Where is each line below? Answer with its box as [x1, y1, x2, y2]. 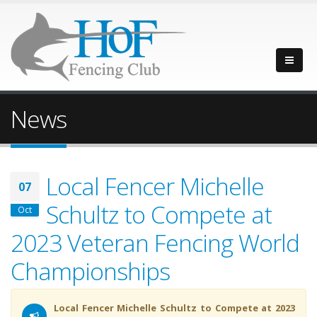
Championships [11, 255, 170, 287]
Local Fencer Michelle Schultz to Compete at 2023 [54, 301, 295, 314]
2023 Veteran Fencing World [11, 226, 299, 259]
